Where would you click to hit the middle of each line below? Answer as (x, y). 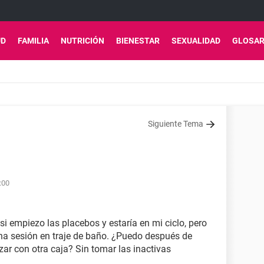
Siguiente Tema (176, 124)
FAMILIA (33, 41)
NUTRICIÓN (82, 41)
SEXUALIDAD (196, 41)
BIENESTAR (138, 41)
